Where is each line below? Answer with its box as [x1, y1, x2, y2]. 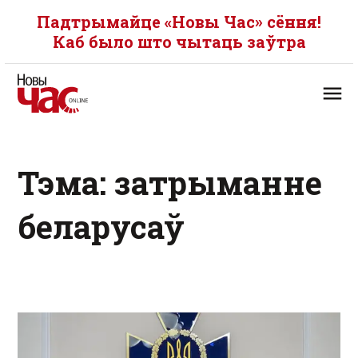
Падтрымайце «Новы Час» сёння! [37, 11, 321, 32]
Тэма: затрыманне [18, 161, 322, 204]
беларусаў [18, 205, 185, 248]
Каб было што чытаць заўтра [52, 31, 306, 52]
